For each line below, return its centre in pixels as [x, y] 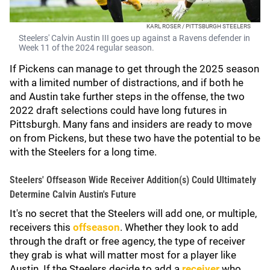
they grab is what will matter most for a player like [123, 255]
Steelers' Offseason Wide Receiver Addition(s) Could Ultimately [133, 180]
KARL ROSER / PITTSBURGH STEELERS [199, 26]
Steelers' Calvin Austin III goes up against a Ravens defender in [134, 38]
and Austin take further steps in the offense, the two [127, 96]
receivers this [41, 227]
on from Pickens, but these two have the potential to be [135, 138]
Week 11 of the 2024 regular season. [86, 48]
